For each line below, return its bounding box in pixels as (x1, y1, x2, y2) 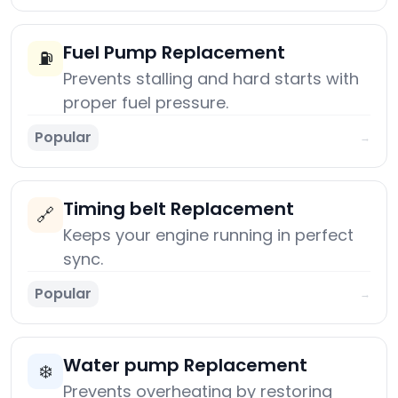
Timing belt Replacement (63, 196, 294, 222)
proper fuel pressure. (63, 92, 228, 115)
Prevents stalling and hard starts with (63, 68, 359, 91)
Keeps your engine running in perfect (63, 224, 354, 247)
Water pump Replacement (63, 353, 307, 378)
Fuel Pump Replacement (63, 40, 285, 66)
